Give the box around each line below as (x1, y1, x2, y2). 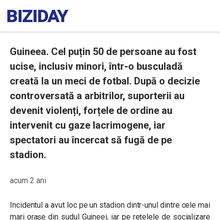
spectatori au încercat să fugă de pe (10, 134, 172, 146)
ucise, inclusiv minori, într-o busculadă (10, 60, 183, 72)
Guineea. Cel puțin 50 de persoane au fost (10, 46, 196, 57)
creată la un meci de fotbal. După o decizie (10, 75, 200, 87)
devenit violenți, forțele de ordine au (10, 105, 172, 116)
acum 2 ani (10, 176, 46, 185)
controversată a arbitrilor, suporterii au (10, 90, 185, 102)
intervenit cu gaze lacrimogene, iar (10, 119, 165, 131)
